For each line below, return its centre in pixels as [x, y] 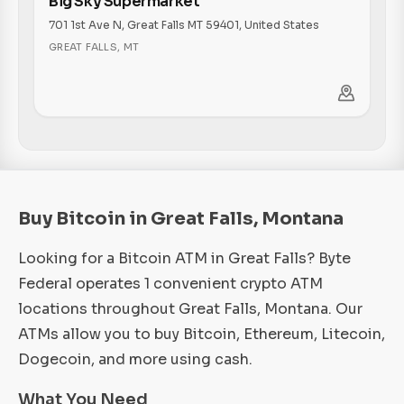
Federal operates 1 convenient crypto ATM [170, 284]
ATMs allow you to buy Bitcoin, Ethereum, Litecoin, [202, 334]
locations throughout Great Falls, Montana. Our [190, 309]
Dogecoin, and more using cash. [135, 359]
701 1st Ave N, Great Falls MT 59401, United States [184, 25]
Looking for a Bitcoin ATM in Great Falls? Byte [184, 258]
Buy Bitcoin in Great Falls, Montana [181, 219]
